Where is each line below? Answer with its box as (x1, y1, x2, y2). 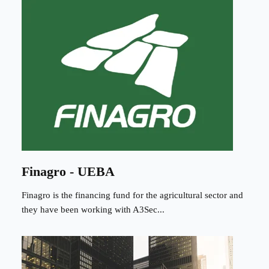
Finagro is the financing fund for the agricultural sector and (22, 190, 243, 201)
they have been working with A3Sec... (22, 205, 165, 215)
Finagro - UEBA (22, 163, 115, 179)
